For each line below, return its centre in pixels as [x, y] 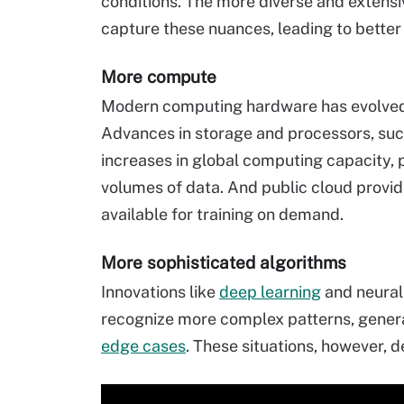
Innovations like [160, 292]
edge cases [143, 346]
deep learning [270, 292]
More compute [159, 77]
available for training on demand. [222, 214]
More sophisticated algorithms [224, 262]
